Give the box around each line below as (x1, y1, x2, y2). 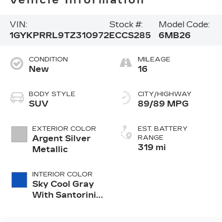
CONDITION (28, 55, 68, 64)
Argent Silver (32, 134, 91, 144)
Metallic (32, 145, 68, 155)
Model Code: (158, 20, 210, 30)
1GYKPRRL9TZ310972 (9, 31, 109, 41)
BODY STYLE (28, 90, 75, 99)
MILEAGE (138, 55, 170, 64)
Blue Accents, (32, 201, 93, 211)
